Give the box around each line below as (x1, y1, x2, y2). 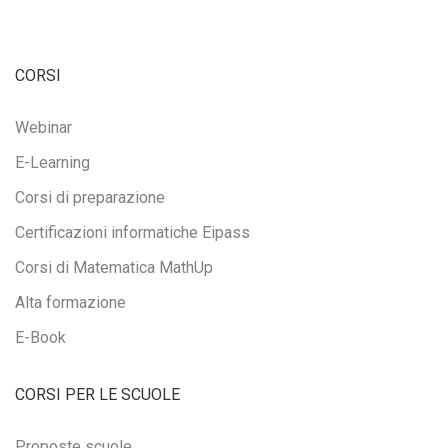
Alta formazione (15, 293, 126, 313)
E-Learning (15, 153, 90, 173)
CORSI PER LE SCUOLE (15, 385, 180, 405)
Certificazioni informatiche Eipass (15, 223, 250, 243)
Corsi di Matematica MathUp (15, 258, 213, 278)
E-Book (15, 328, 66, 348)
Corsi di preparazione (15, 188, 165, 208)
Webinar (15, 118, 72, 138)
